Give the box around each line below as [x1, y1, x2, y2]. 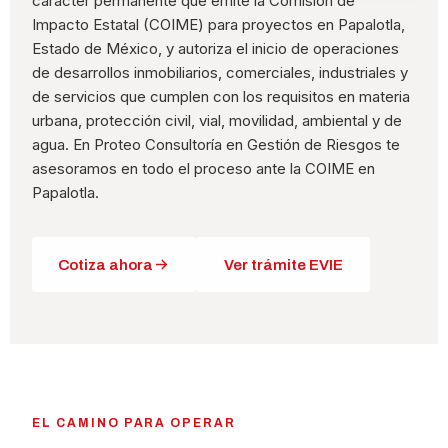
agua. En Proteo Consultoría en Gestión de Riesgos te [32, 135, 401, 154]
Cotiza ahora [58, 256, 154, 273]
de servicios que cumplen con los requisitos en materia [32, 87, 411, 106]
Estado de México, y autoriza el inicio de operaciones [32, 39, 400, 58]
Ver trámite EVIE [223, 256, 343, 273]
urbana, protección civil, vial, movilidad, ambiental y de [32, 111, 403, 130]
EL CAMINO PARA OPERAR [32, 416, 236, 430]
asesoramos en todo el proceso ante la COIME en [32, 159, 376, 178]
